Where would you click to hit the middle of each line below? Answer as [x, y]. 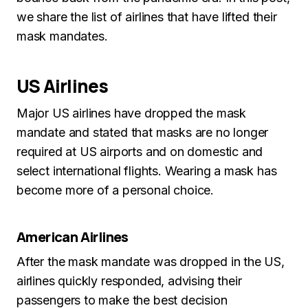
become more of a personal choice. [115, 190]
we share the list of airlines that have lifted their [147, 17]
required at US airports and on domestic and [140, 152]
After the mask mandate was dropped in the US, [151, 262]
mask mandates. [62, 36]
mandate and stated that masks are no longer [143, 132]
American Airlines [73, 237]
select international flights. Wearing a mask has [147, 171]
